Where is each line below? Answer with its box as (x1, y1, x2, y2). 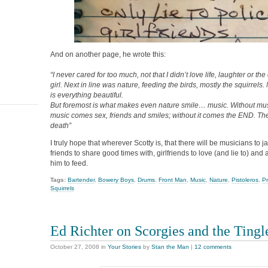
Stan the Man (151, 243, 189, 251)
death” (50, 121, 71, 130)
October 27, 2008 (50, 243, 99, 251)
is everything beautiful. (50, 90, 123, 99)
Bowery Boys (98, 176, 134, 184)
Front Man (159, 176, 187, 184)
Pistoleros (232, 176, 258, 184)
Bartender (68, 176, 95, 184)
